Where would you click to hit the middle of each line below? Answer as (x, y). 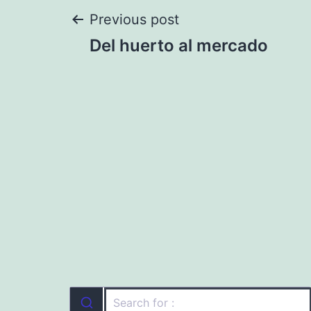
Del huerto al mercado (179, 45)
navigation (150, 71)
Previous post (134, 19)
